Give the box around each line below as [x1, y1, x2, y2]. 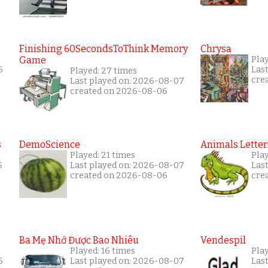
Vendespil [200, 234, 246, 246]
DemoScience [19, 138, 80, 150]
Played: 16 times [70, 245, 135, 256]
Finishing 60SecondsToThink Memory [19, 42, 188, 54]
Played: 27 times [70, 65, 137, 76]
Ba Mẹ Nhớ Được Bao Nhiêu [19, 234, 139, 246]
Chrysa [200, 42, 232, 54]
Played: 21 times [70, 150, 135, 160]
